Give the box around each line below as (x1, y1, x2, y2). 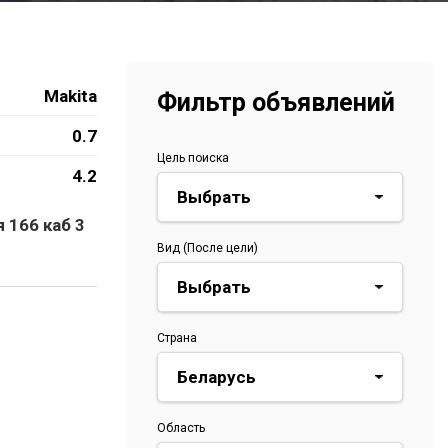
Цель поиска (157, 151, 229, 165)
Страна (157, 331, 197, 345)
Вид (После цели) (157, 241, 258, 255)
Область (157, 421, 205, 435)
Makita (44, 86, 97, 106)
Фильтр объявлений (157, 88, 395, 117)
